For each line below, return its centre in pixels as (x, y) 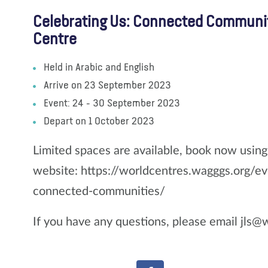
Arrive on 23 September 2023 (107, 86)
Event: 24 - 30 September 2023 (112, 104)
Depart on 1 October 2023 (99, 122)
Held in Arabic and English (99, 68)
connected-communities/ (99, 192)
